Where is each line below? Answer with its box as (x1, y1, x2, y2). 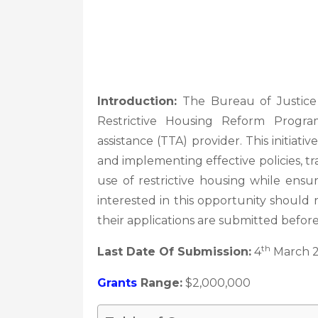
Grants (97, 276, 137, 290)
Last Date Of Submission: (97, 245, 251, 258)
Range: (137, 276, 182, 290)
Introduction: (97, 94, 177, 108)
